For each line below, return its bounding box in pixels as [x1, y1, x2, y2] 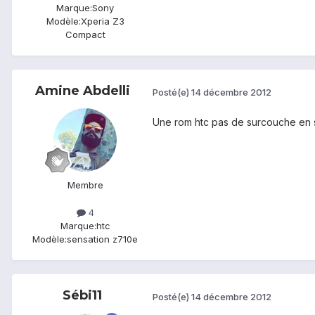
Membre [67, 179, 103, 191]
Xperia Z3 [80, 15, 124, 27]
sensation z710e [67, 233, 138, 245]
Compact [65, 29, 105, 41]
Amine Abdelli [34, 83, 130, 99]
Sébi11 [63, 288, 102, 304]
